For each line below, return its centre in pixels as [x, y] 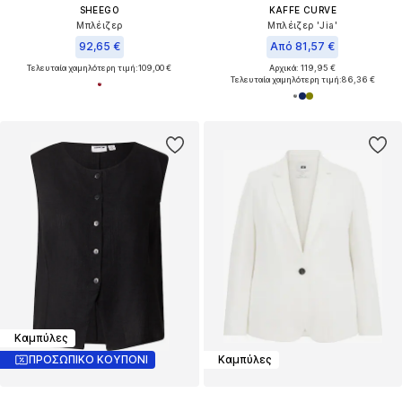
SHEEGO [99, 9]
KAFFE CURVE [302, 9]
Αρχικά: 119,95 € [303, 67]
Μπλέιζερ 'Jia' [303, 25]
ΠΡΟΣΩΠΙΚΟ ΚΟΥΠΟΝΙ [88, 360]
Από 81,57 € [303, 46]
